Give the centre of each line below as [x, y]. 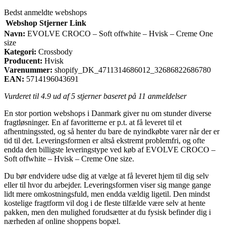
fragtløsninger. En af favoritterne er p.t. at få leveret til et [93, 122]
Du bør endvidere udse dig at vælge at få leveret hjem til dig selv [106, 176]
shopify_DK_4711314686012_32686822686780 [133, 70]
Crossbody [54, 51]
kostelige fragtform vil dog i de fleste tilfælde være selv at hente [105, 203]
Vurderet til [22, 96]
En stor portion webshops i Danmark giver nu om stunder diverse [108, 113]
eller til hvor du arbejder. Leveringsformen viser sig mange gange [107, 185]
